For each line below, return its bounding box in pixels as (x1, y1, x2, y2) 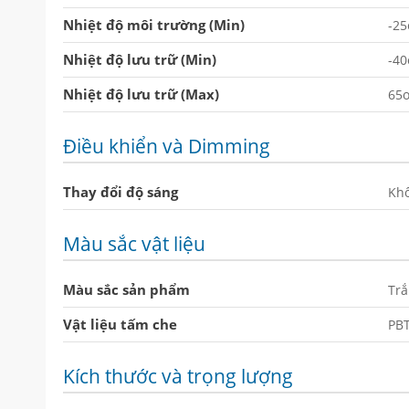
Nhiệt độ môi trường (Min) (63, 15, 245, 34)
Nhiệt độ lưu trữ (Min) (63, 49, 216, 68)
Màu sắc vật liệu (63, 230, 205, 257)
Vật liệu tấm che (63, 314, 177, 333)
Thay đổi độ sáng (63, 182, 178, 201)
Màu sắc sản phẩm (63, 279, 190, 299)
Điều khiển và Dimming (63, 132, 270, 159)
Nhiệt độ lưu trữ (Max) (63, 84, 219, 103)
